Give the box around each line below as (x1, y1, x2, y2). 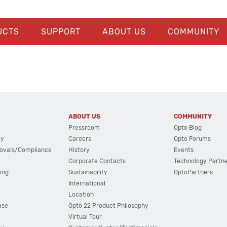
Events (174, 146, 194, 154)
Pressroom (68, 124, 100, 131)
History (68, 146, 90, 154)
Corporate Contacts (68, 158, 126, 165)
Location (68, 191, 94, 198)
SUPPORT (41, 27, 81, 36)
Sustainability (68, 169, 107, 176)
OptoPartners (174, 169, 213, 176)
